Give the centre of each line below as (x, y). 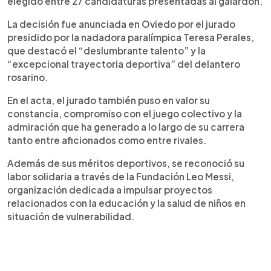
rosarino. (28, 77)
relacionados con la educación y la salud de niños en (126, 203)
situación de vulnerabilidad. (71, 216)
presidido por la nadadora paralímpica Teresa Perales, (131, 37)
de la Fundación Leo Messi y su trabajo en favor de (135, 9)
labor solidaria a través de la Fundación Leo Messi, (121, 176)
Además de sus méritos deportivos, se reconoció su (126, 163)
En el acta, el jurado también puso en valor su (109, 100)
